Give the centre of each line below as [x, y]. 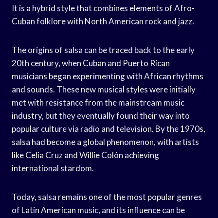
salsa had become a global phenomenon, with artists [105, 142]
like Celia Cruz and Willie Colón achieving [85, 155]
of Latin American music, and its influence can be [98, 210]
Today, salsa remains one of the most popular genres [107, 197]
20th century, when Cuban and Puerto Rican [91, 63]
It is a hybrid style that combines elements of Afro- [103, 8]
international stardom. [53, 168]
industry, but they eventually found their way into [101, 115]
